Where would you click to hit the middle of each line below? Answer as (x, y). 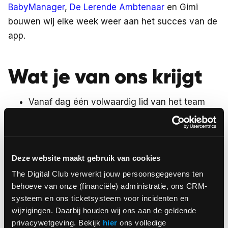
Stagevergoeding (64, 116)
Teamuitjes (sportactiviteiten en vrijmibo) (112, 145)
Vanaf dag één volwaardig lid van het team (117, 102)
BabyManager (36, 7)
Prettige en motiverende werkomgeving (110, 130)
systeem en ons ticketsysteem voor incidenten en (100, 198)
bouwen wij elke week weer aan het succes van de (113, 21)
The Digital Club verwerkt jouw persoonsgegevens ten (108, 174)
